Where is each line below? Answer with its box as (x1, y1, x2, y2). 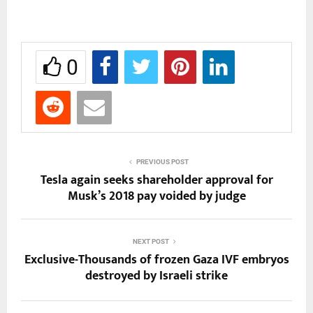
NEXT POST (133, 237, 169, 245)
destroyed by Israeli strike (85, 265, 228, 286)
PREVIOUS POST (136, 157, 189, 166)
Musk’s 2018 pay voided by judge (67, 185, 246, 207)
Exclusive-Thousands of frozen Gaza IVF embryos (24, 249, 289, 270)
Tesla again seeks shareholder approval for (40, 169, 273, 191)
